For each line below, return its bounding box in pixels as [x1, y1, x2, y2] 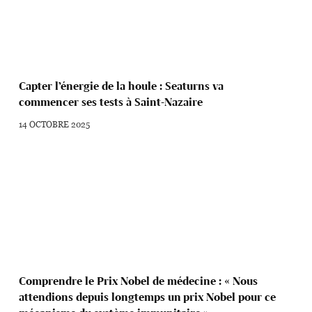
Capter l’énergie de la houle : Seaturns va [19, 79, 224, 93]
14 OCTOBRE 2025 [19, 118, 91, 131]
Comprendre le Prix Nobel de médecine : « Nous [19, 274, 258, 288]
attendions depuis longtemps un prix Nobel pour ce [19, 290, 276, 304]
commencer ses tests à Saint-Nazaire [19, 95, 203, 109]
